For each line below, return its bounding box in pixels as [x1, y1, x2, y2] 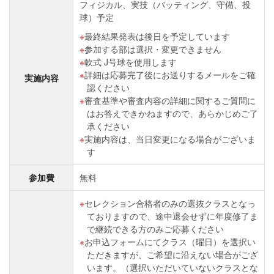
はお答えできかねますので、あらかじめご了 [87, 107, 258, 119]
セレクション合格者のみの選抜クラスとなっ [84, 197, 256, 209]
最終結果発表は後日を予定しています [84, 30, 230, 42]
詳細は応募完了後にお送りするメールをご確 [84, 68, 256, 81]
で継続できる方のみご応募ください [87, 223, 224, 235]
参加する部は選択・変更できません [84, 43, 221, 55]
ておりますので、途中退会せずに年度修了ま [87, 210, 258, 222]
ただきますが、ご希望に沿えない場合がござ [87, 248, 258, 261]
